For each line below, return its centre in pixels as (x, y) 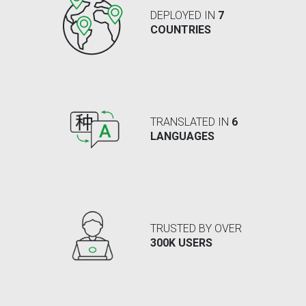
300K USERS (181, 243)
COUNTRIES (181, 30)
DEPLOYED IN (184, 16)
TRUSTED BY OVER (196, 229)
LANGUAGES (182, 137)
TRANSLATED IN (191, 122)
